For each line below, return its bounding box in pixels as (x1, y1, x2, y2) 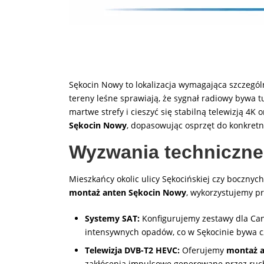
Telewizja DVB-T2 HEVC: (85, 245, 180, 256)
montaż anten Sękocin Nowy (69, 187, 186, 198)
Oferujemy (180, 245, 226, 256)
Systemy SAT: (85, 213, 140, 224)
